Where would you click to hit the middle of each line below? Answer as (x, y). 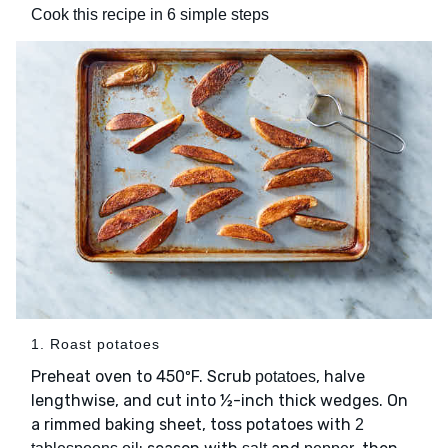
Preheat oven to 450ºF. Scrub (143, 376)
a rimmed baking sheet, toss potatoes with (193, 424)
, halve (340, 376)
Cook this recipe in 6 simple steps (150, 15)
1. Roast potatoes (95, 343)
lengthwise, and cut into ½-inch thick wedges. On (219, 400)
